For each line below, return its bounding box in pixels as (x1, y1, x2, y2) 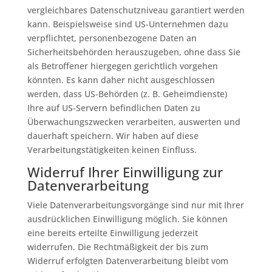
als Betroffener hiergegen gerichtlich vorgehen (27, 60, 218, 72)
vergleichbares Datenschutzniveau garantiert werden (27, 4, 245, 16)
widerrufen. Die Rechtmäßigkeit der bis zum (27, 241, 208, 253)
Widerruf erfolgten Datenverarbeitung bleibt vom (27, 255, 228, 267)
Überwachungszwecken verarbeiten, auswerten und (27, 116, 240, 127)
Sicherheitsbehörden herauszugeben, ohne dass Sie (27, 46, 240, 58)
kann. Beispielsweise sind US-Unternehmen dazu (27, 18, 228, 30)
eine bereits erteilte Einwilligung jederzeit (27, 227, 198, 239)
